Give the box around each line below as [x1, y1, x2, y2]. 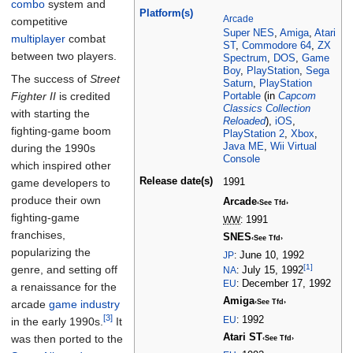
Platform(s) [139, 8, 193, 20]
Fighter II [11, 90, 56, 102]
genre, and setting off [11, 263, 117, 276]
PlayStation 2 [223, 128, 284, 139]
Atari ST [223, 331, 262, 343]
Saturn [223, 77, 253, 89]
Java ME [223, 140, 264, 152]
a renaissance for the [11, 281, 117, 293]
